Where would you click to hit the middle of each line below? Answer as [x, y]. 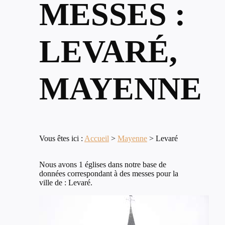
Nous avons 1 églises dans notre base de [103, 165]
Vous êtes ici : [62, 139]
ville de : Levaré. [66, 183]
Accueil [97, 139]
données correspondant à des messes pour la [109, 174]
